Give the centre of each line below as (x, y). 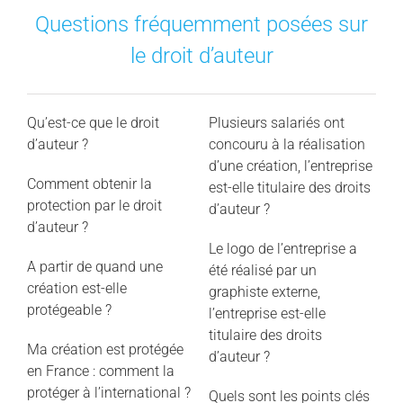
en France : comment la (100, 371)
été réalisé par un (262, 270)
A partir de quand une (94, 266)
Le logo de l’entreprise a (282, 248)
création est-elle (76, 288)
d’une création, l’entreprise (290, 166)
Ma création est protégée (105, 349)
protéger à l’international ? (108, 392)
